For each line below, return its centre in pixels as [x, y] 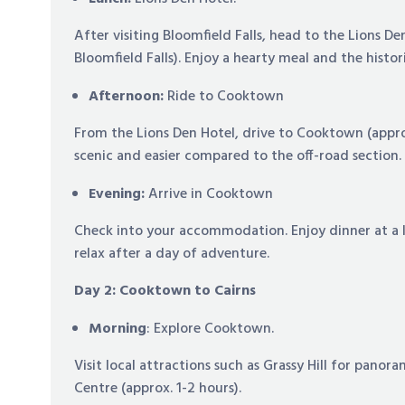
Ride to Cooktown [226, 96]
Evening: [119, 194]
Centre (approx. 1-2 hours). [158, 388]
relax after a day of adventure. [172, 254]
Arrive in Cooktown [211, 194]
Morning [118, 329]
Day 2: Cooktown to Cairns [165, 291]
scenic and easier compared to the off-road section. [238, 156]
